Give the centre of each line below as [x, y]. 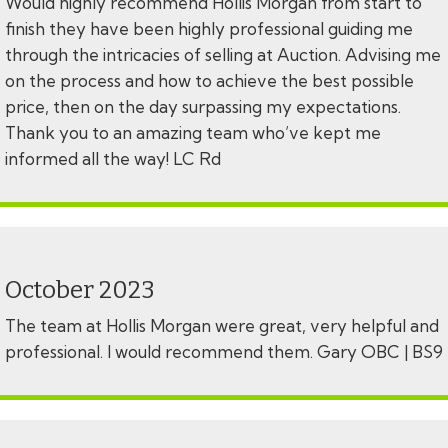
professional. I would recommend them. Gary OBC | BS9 [224, 352]
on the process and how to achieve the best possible [209, 81]
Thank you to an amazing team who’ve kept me [193, 133]
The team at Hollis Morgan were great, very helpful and [222, 326]
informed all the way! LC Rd [113, 159]
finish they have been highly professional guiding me [209, 29]
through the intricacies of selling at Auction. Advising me [223, 55]
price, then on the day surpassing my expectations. [203, 107]
